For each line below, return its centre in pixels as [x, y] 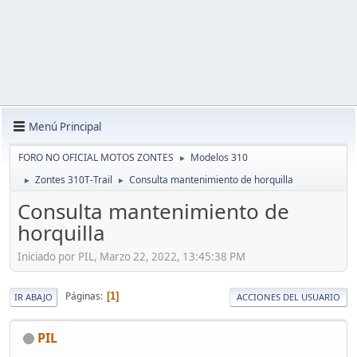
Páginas [83, 296]
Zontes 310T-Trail [74, 180]
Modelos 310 [219, 157]
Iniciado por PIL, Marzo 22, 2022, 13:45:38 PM [131, 256]
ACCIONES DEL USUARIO [288, 296]
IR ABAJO [33, 296]
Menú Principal [65, 126]
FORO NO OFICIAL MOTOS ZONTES [96, 157]
